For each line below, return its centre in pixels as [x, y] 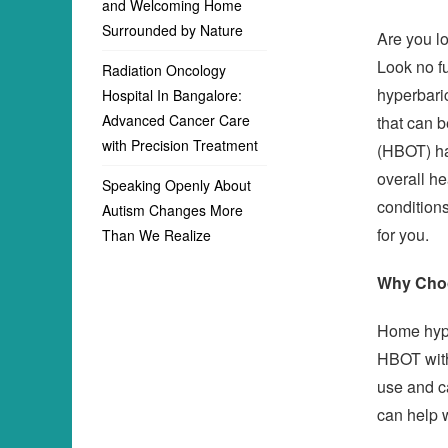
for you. [403, 234]
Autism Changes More [172, 210]
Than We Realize [156, 235]
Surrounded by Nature [174, 30]
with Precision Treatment [180, 145]
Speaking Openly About [176, 185]
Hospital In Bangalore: [172, 95]
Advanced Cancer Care [176, 120]
